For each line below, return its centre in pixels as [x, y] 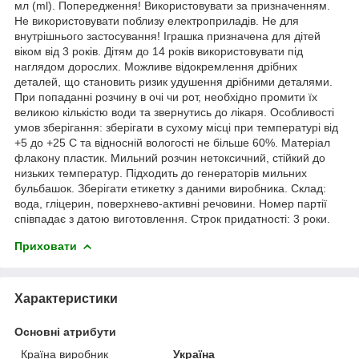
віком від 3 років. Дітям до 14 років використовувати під [159, 51]
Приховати [46, 246]
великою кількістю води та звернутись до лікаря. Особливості [174, 112]
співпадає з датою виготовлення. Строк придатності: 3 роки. [172, 218]
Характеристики [66, 298]
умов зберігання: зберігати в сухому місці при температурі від [176, 127]
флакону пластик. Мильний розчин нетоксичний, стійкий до [170, 157]
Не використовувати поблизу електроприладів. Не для [157, 20]
